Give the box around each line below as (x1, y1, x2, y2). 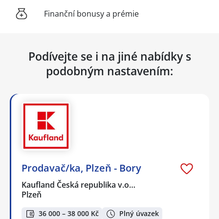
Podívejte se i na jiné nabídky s (28, 48, 191, 65)
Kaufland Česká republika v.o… (22, 179, 136, 191)
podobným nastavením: (46, 63, 173, 79)
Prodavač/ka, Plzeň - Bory (22, 161, 141, 175)
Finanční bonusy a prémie (44, 8, 139, 20)
